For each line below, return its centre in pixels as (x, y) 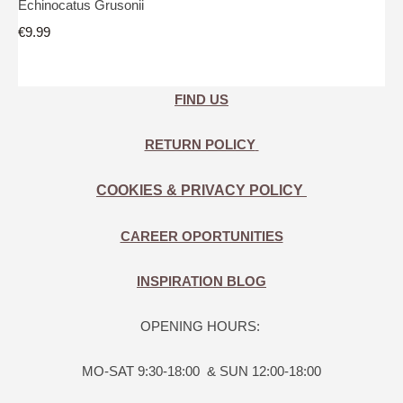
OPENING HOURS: (201, 327)
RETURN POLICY (200, 145)
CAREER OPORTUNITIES (201, 237)
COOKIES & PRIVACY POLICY (201, 191)
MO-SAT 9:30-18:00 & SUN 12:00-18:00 (201, 372)
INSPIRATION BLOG (201, 282)
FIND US (201, 100)
